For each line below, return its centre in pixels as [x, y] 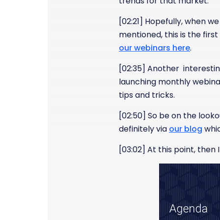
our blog [186, 129]
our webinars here [154, 48]
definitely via [144, 129]
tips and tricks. [147, 95]
